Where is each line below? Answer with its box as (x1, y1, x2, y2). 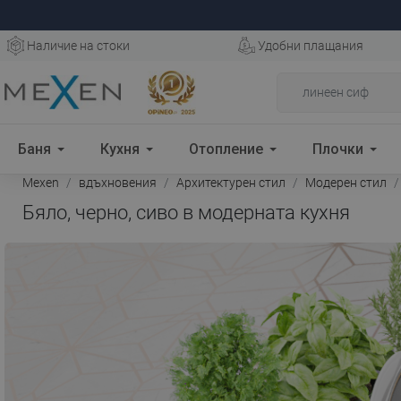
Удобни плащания (258, 38, 363, 53)
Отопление (189, 140, 263, 158)
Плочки (312, 140, 363, 158)
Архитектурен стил (176, 175, 286, 190)
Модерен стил (305, 175, 387, 190)
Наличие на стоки (27, 38, 130, 53)
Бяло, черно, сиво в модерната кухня (22, 201, 350, 224)
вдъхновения (79, 175, 157, 190)
